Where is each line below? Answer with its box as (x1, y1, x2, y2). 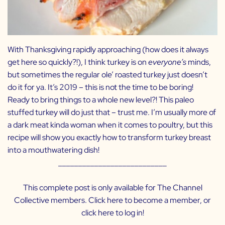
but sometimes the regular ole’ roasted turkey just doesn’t (8, 69, 207, 80)
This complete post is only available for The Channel (23, 182, 202, 193)
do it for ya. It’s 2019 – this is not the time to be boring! (8, 82, 193, 93)
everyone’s (148, 57, 188, 68)
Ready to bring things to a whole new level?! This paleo (8, 94, 194, 105)
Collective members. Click (14, 195, 107, 206)
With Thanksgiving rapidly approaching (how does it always (8, 44, 208, 55)
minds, (188, 57, 211, 68)
